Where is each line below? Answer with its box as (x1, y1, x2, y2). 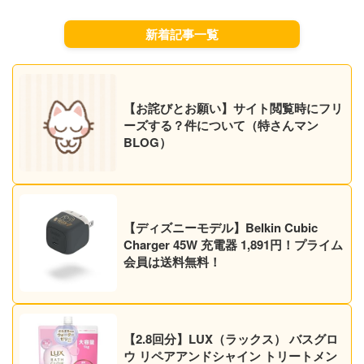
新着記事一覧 (145, 25, 219, 44)
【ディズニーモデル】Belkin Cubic (123, 218, 318, 236)
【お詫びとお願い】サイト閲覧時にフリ (123, 98, 343, 117)
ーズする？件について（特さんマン (123, 115, 318, 134)
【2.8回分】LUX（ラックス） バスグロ (123, 329, 338, 348)
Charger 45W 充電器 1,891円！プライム (123, 235, 343, 253)
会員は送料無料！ (123, 252, 221, 271)
